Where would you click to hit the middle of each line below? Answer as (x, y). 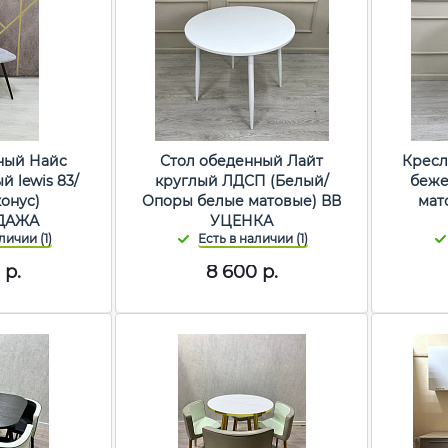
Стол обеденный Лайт (242, 161)
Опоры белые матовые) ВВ (242, 201)
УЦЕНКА (242, 221)
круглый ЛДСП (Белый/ (241, 181)
